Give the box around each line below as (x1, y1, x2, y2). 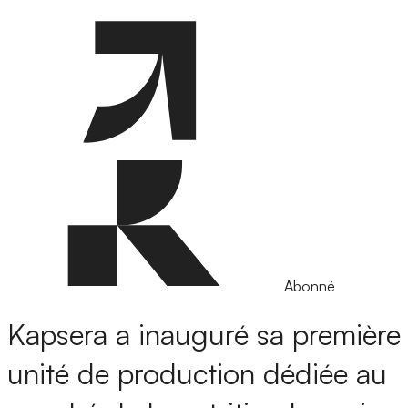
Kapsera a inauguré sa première (7, 316, 401, 353)
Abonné (284, 277, 335, 295)
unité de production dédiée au (7, 355, 387, 393)
